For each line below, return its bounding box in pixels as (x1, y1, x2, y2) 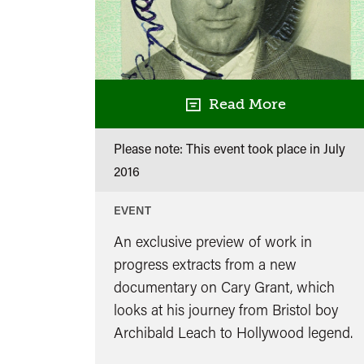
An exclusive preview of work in (113, 231, 312, 251)
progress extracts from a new (113, 253, 297, 274)
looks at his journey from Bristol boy (113, 299, 338, 319)
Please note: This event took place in (113, 139, 323, 157)
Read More (200, 95, 286, 112)
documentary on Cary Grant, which (113, 276, 335, 297)
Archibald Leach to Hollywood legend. (113, 322, 353, 342)
